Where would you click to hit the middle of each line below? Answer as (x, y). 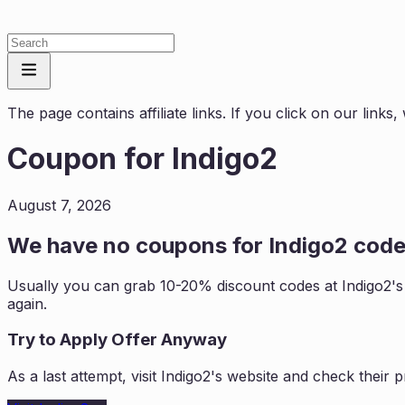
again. (27, 303)
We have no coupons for (138, 245)
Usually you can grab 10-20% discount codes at (174, 285)
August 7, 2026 (59, 205)
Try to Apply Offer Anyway (117, 340)
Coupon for (89, 159)
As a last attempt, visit (84, 377)
